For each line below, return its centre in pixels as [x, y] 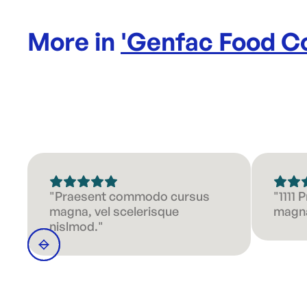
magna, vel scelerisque [114, 211]
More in [74, 41]
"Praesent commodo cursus [130, 196]
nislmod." [76, 226]
